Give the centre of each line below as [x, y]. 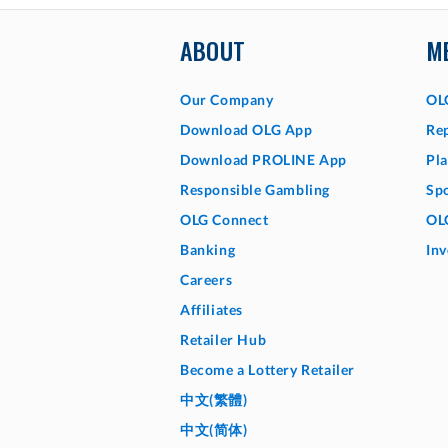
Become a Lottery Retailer [267, 369]
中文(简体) [214, 429]
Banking [208, 249]
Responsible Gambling [255, 189]
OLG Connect [224, 219]
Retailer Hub [223, 339]
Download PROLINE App [263, 159]
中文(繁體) [214, 399]
